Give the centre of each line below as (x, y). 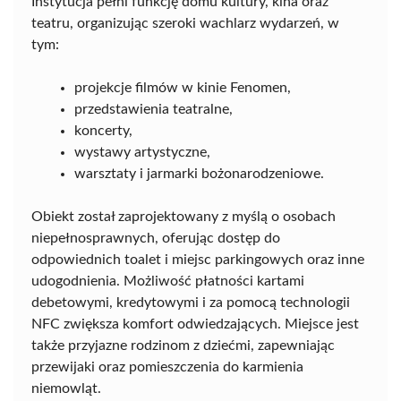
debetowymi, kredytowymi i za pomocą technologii (191, 303)
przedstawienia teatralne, (154, 110)
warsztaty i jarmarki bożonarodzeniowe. (199, 174)
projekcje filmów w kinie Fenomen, (183, 88)
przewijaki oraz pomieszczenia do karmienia (167, 367)
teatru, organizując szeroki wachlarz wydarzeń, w (185, 24)
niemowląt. (66, 389)
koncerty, (103, 131)
